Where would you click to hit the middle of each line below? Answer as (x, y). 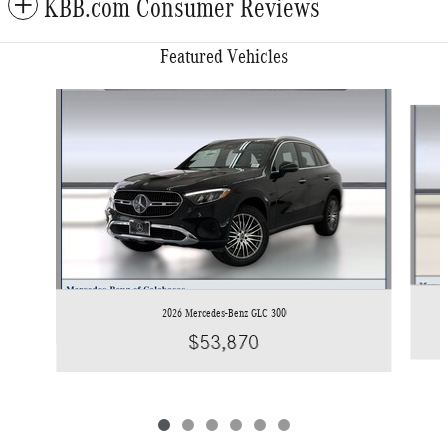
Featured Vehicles (224, 56)
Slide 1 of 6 (39, 98)
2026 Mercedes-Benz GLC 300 (223, 313)
